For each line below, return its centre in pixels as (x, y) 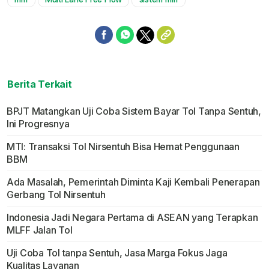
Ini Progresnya (38, 124)
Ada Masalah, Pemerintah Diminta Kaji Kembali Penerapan (133, 182)
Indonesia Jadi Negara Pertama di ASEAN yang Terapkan (132, 218)
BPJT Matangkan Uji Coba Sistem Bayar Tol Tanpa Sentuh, (134, 111)
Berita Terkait (40, 84)
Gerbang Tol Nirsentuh (56, 195)
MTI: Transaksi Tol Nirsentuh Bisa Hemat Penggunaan (123, 147)
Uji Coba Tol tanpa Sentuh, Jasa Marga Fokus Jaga (117, 253)
